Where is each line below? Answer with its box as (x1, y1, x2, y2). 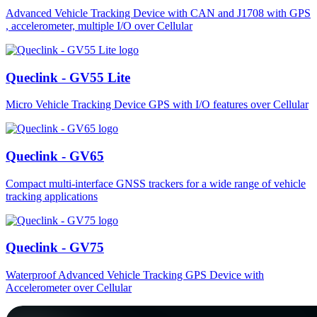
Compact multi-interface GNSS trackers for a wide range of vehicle (6, 177, 306, 190)
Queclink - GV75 (6, 240, 104, 255)
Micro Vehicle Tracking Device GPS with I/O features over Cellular (6, 98, 309, 111)
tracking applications (6, 190, 98, 202)
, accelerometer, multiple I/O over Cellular (6, 19, 192, 32)
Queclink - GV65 (6, 148, 104, 163)
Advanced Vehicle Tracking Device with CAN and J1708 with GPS (6, 6, 311, 19)
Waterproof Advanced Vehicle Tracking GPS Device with (6, 269, 264, 282)
